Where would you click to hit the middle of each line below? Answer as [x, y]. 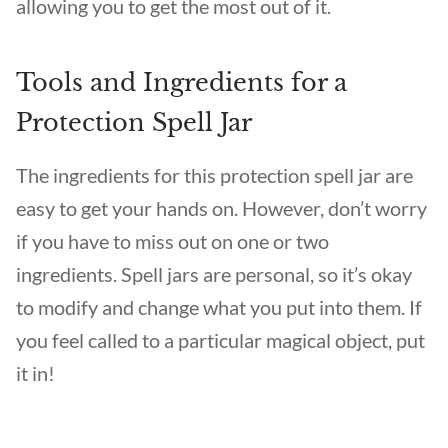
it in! [35, 373]
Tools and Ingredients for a [181, 82]
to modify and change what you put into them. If [219, 307]
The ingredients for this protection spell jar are [214, 175]
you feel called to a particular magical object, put [220, 340]
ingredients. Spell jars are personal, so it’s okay [214, 274]
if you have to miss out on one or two [172, 241]
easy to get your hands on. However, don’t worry [221, 208]
